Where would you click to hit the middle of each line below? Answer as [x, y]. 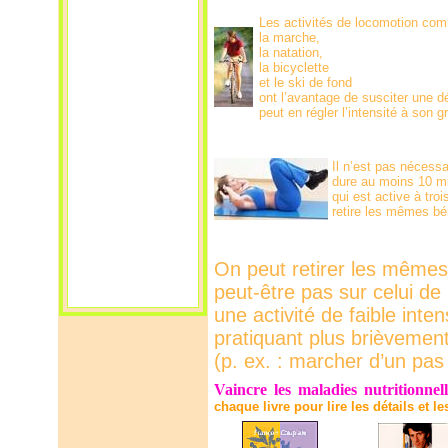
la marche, [289, 37]
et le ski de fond [305, 82]
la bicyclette [293, 67]
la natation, [290, 52]
